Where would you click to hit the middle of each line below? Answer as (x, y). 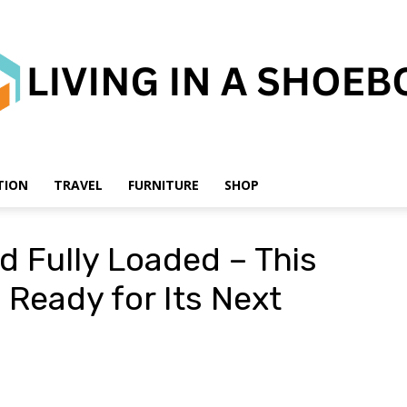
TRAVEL (78, 185)
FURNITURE (164, 185)
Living (219, 222)
